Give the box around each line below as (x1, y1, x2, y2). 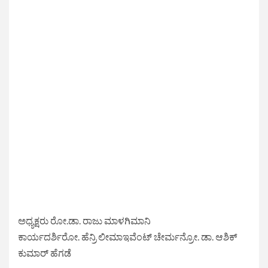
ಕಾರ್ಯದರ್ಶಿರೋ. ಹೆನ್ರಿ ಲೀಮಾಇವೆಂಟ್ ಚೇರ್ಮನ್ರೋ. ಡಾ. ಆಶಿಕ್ (18, 230, 237, 242)
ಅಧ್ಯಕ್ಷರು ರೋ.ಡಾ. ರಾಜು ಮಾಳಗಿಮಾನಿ (18, 214, 151, 226)
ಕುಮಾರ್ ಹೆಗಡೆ (18, 246, 71, 258)
